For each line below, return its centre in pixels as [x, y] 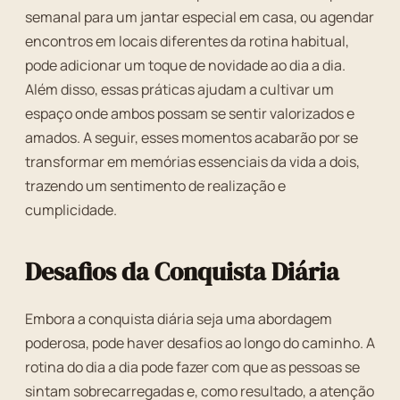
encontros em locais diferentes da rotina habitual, [187, 41]
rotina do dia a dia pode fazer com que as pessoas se [192, 367]
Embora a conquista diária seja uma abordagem [179, 319]
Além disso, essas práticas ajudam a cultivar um [179, 89]
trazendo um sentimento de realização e [155, 186]
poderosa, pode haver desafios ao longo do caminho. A [200, 343]
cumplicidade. [71, 210]
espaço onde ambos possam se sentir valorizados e [190, 113]
